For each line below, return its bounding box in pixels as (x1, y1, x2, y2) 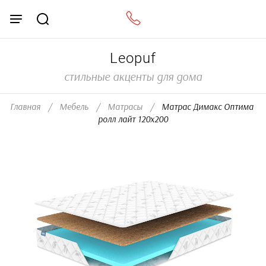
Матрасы (107, 103, 142, 112)
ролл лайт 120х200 (98, 115, 168, 124)
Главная (10, 103, 40, 112)
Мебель (59, 103, 88, 112)
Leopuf (110, 50, 156, 66)
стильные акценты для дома (64, 71, 202, 83)
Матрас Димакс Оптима (157, 103, 254, 112)
